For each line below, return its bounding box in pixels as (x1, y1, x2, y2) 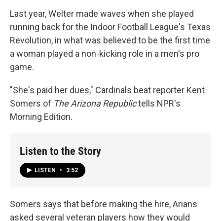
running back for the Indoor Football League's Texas (10, 22, 211, 33)
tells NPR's (136, 98, 181, 109)
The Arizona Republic (53, 98, 136, 109)
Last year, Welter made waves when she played (10, 8, 194, 19)
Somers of (10, 98, 53, 109)
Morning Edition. (10, 111, 73, 122)
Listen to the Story (20, 145, 101, 158)
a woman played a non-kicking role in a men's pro (10, 48, 199, 59)
